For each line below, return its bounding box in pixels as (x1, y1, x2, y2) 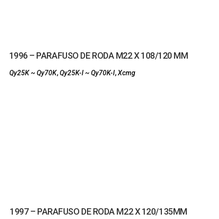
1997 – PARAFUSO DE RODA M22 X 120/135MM (10, 206, 187, 217)
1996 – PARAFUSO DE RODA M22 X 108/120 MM (9, 50, 188, 61)
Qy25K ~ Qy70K (9, 69, 57, 77)
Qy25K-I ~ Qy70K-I (59, 69, 115, 77)
